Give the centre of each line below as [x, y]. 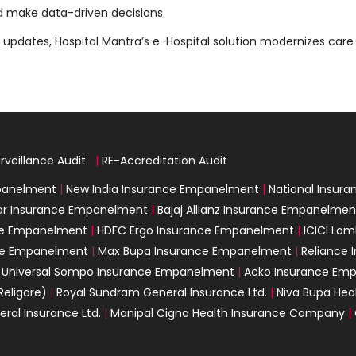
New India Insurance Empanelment [163, 189]
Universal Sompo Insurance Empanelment [118, 271]
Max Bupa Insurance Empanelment [195, 251]
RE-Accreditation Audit [164, 160]
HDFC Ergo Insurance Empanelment [195, 230]
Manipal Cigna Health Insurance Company [229, 313]
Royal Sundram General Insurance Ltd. [163, 292]
